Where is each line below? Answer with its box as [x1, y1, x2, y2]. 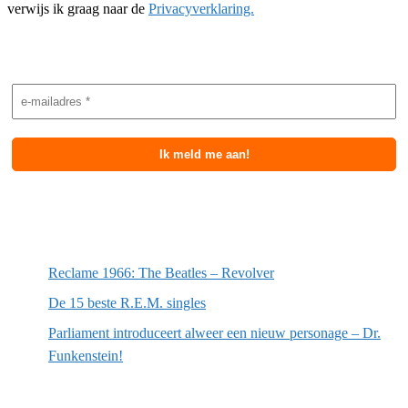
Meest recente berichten [12, 215, 238, 240]
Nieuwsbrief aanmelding [12, 41, 240, 66]
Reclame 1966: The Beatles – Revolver [48, 264, 274, 280]
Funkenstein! [48, 347, 123, 363]
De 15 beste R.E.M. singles [48, 294, 206, 311]
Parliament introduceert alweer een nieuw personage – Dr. [48, 324, 381, 341]
